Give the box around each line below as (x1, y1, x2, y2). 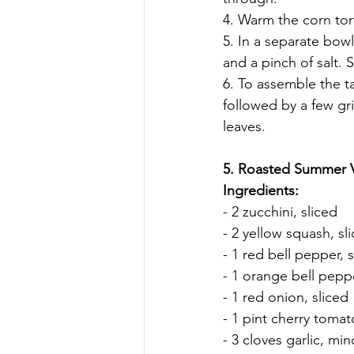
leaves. (223, 117, 265, 135)
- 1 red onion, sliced (223, 288, 348, 306)
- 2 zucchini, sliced (223, 202, 337, 220)
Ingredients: (223, 181, 299, 199)
